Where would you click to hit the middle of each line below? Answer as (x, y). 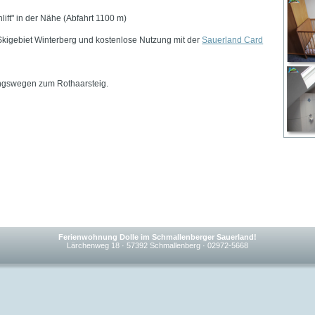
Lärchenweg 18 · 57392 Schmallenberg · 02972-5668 (157, 245)
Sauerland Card (233, 40)
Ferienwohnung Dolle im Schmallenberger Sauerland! (157, 237)
